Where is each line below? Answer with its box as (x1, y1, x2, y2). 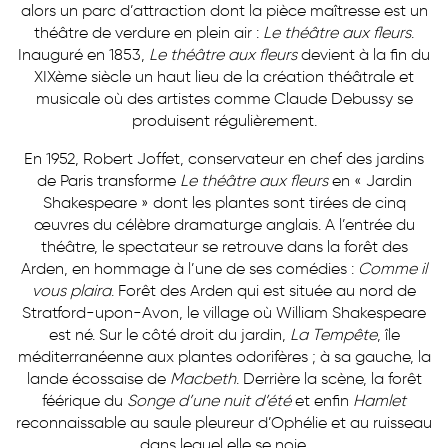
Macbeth (169, 368, 236, 388)
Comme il (358, 258, 427, 278)
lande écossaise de (26, 368, 170, 388)
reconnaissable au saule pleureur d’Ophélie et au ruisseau (16, 412, 432, 432)
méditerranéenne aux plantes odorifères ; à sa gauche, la (17, 346, 431, 366)
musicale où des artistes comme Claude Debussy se (35, 88, 413, 108)
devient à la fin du (297, 44, 430, 64)
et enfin (291, 390, 353, 410)
